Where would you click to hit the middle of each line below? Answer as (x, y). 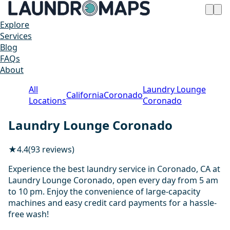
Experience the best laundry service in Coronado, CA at (114, 169)
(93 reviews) (51, 149)
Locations (47, 101)
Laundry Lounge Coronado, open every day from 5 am (113, 180)
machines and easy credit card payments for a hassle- (112, 203)
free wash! (28, 214)
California (85, 95)
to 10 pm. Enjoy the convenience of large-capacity (104, 191)
